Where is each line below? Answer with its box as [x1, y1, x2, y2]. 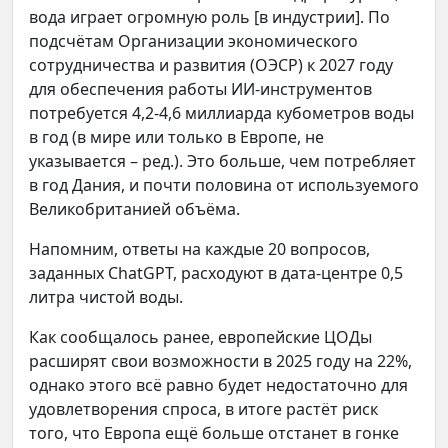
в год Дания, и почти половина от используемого [29, 173, 419, 196]
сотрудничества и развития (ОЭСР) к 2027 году [29, 53, 393, 76]
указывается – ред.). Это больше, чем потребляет [29, 149, 416, 172]
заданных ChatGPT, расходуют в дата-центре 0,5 [29, 261, 403, 284]
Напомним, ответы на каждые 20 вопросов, [29, 237, 370, 260]
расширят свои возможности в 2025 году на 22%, [29, 349, 412, 372]
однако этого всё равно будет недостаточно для [29, 373, 408, 396]
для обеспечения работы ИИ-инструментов [29, 77, 372, 100]
